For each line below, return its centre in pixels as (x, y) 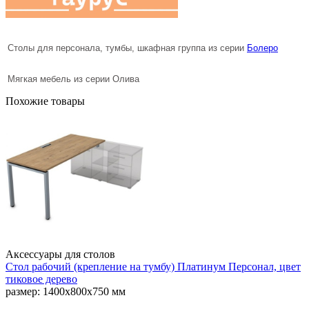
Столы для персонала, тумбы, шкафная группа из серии (126, 48)
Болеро (262, 48)
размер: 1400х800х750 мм (66, 291)
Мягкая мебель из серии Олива (73, 79)
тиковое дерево (41, 279)
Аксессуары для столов (60, 254)
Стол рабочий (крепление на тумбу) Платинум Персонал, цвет (153, 266)
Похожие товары (45, 101)
